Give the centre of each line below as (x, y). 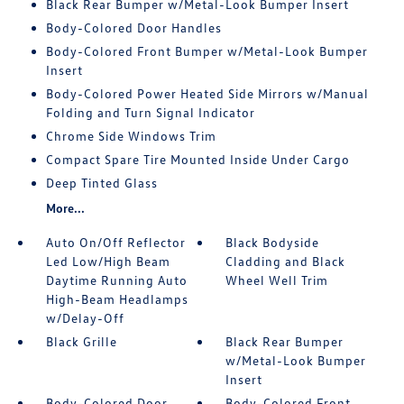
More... (65, 208)
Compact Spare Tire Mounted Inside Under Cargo (197, 160)
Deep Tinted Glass (101, 183)
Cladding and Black (286, 262)
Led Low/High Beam (108, 262)
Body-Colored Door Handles (133, 28)
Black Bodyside (273, 243)
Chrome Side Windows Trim (131, 136)
